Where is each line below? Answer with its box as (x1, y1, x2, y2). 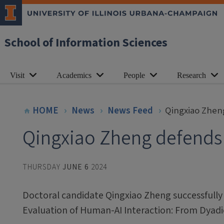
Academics (56, 71, 91, 79)
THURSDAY (22, 161, 60, 172)
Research (177, 71, 206, 79)
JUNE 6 (62, 161, 89, 172)
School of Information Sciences (4, 34, 167, 51)
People (123, 71, 145, 79)
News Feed (107, 103, 153, 117)
